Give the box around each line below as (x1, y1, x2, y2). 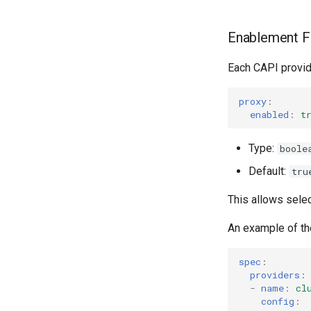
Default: (249, 165, 289, 178)
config (261, 294, 294, 308)
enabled (250, 108, 289, 121)
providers (250, 268, 300, 281)
